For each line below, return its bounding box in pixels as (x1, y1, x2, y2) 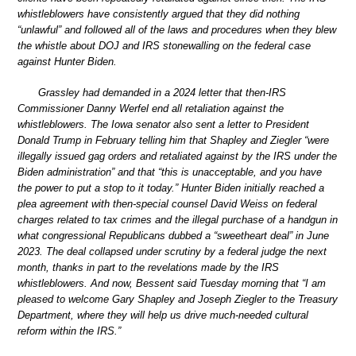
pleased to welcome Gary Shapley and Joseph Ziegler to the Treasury (17, 293, 338, 306)
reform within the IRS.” (17, 325, 121, 338)
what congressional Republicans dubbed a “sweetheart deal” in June (17, 230, 329, 242)
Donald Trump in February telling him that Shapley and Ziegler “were (17, 134, 329, 147)
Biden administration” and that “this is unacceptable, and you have (17, 166, 322, 179)
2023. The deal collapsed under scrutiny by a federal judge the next (17, 246, 327, 258)
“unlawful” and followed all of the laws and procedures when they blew (17, 23, 336, 36)
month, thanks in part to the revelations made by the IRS (17, 261, 279, 274)
